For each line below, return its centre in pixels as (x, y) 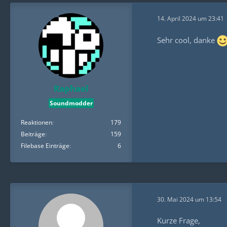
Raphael (71, 88)
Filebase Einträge (45, 146)
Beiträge (33, 134)
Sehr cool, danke (187, 40)
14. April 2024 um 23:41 (191, 19)
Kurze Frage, (179, 221)
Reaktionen (36, 123)
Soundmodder (71, 103)
